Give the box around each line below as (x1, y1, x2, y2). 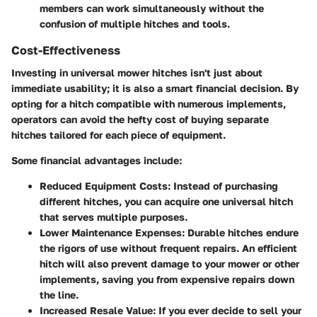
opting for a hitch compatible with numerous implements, (11, 97, 286, 110)
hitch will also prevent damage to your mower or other (40, 257, 299, 270)
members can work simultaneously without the (40, 1, 264, 14)
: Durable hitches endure (182, 226, 299, 238)
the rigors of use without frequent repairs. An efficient (40, 241, 297, 254)
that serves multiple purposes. (40, 210, 188, 223)
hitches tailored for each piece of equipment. (11, 128, 226, 141)
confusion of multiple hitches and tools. (40, 17, 230, 30)
